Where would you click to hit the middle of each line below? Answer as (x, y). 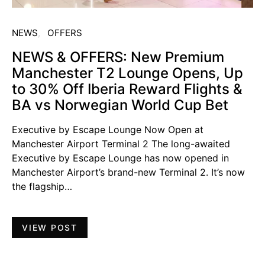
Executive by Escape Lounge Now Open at (108, 129)
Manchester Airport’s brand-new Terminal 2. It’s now (128, 172)
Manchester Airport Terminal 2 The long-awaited (121, 143)
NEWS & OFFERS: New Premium (118, 57)
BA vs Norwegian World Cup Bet (120, 105)
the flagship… (42, 186)
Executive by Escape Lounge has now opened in (120, 158)
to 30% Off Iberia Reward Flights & (127, 89)
